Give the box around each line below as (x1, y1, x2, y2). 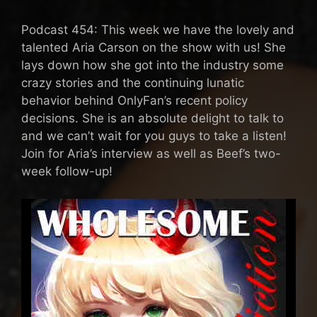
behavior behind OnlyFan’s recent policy (21, 93, 248, 108)
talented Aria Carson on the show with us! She (21, 40, 286, 55)
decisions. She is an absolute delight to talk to (21, 111, 284, 126)
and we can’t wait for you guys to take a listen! (21, 129, 287, 144)
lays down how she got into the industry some (21, 58, 284, 73)
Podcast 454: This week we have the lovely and (21, 23, 294, 38)
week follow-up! (21, 164, 113, 179)
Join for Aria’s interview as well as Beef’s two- (21, 146, 281, 161)
